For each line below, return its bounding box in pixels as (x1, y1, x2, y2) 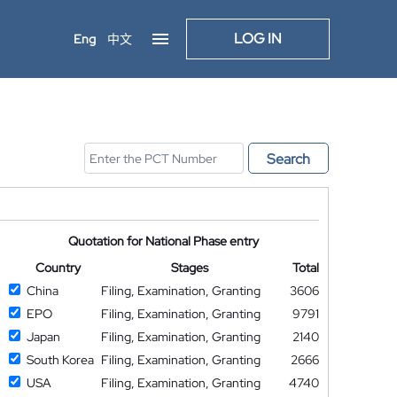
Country (35, 260, 81, 276)
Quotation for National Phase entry (68, 233, 260, 249)
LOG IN (234, 29, 282, 48)
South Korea (26, 352, 94, 368)
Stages (171, 260, 209, 276)
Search (267, 150, 310, 168)
